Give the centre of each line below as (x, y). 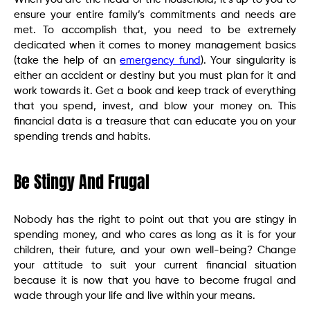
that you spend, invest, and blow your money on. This (155, 106)
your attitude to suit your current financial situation (155, 265)
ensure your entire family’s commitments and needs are (155, 15)
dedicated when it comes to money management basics (155, 45)
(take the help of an (67, 61)
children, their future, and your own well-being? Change (155, 250)
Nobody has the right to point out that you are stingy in (155, 220)
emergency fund (160, 61)
